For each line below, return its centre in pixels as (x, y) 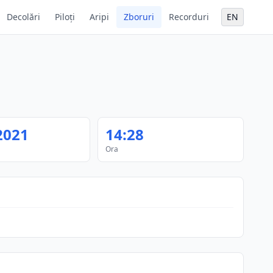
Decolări (23, 17)
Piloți (65, 17)
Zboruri (139, 17)
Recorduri (189, 17)
